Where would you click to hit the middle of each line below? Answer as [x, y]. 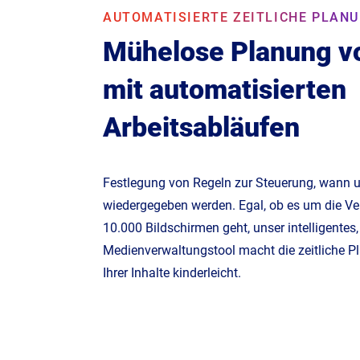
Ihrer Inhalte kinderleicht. [172, 273]
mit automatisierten [225, 90]
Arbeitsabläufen [201, 127]
